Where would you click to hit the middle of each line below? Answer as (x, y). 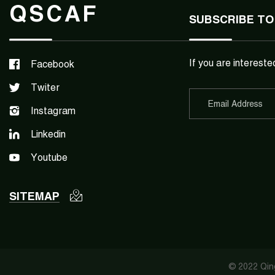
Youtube (49, 157)
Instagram (53, 111)
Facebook (52, 64)
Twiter (45, 87)
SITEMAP (34, 196)
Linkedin (48, 134)
